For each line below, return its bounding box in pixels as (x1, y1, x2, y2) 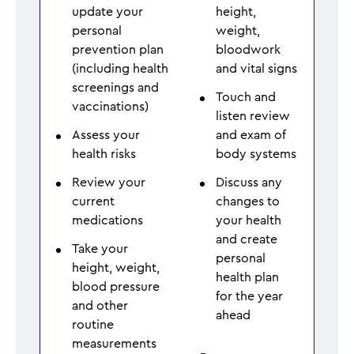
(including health (72, 62, 168, 75)
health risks (72, 147, 136, 160)
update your (72, 5, 143, 18)
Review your (72, 175, 145, 189)
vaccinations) (72, 100, 149, 113)
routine (72, 318, 114, 331)
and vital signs (216, 62, 297, 75)
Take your (72, 242, 128, 255)
